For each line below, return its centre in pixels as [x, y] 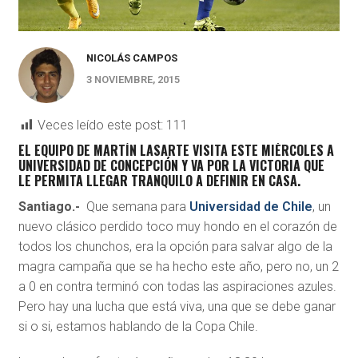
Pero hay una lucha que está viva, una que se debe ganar [177, 307]
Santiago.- [52, 207]
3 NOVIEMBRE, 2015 [133, 80]
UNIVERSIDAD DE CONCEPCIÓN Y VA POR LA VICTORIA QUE [171, 166]
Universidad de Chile [251, 207]
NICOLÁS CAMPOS [131, 58]
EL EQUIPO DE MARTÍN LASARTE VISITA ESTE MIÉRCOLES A [176, 151]
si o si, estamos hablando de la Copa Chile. [138, 327]
